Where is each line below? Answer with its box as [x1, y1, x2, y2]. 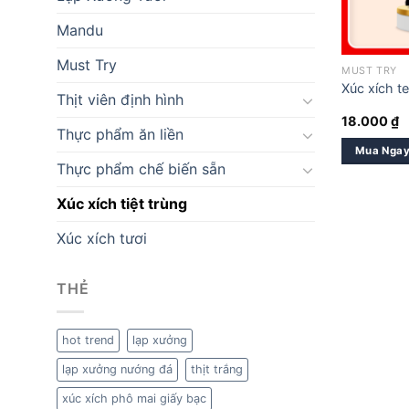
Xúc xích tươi [57, 229, 147, 248]
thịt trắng [191, 362, 243, 376]
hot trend [62, 333, 114, 347]
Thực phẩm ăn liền [57, 125, 184, 144]
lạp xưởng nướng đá [62, 362, 173, 376]
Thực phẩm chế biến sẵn [57, 160, 225, 179]
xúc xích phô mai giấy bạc [62, 392, 206, 405]
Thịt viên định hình [57, 90, 184, 110]
